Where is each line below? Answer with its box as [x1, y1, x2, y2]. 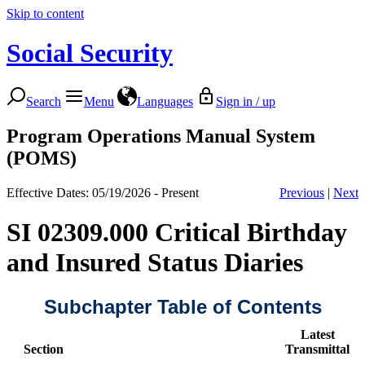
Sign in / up [216, 94, 275, 108]
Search [26, 94, 61, 108]
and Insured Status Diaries [7, 248, 303, 278]
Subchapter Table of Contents [43, 295, 322, 318]
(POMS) [7, 147, 77, 169]
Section [23, 341, 64, 356]
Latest [300, 327, 335, 341]
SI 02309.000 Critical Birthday [7, 218, 347, 248]
